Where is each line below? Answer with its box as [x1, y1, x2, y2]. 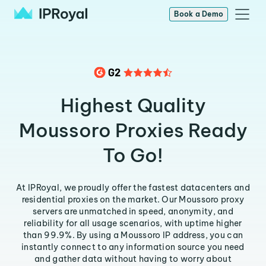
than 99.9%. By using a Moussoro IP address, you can [23, 230, 243, 240]
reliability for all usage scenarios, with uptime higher [24, 218, 242, 229]
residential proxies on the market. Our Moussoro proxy [21, 194, 245, 205]
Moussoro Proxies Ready [18, 118, 248, 142]
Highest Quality [60, 93, 206, 117]
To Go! [103, 143, 163, 167]
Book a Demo [174, 9, 223, 18]
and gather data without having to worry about [34, 254, 232, 264]
